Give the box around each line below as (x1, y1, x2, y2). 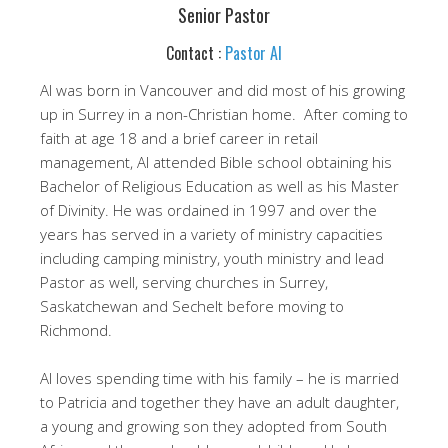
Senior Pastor (178, 2, 270, 28)
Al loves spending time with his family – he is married (40, 368, 399, 388)
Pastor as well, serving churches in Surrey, (40, 272, 328, 292)
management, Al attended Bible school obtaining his (40, 152, 392, 172)
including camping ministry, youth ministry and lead (40, 248, 384, 268)
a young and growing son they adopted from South (40, 416, 387, 436)
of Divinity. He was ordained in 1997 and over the (40, 200, 377, 220)
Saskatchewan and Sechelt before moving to (40, 296, 344, 316)
